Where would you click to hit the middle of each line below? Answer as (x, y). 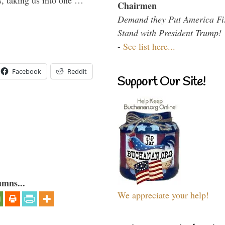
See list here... (149, 46)
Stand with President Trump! (170, 32)
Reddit (77, 72)
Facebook (27, 72)
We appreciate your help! (163, 195)
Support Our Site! (161, 82)
